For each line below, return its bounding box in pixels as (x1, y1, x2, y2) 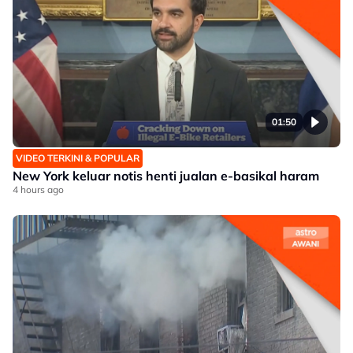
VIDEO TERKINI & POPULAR (16, 152, 139, 164)
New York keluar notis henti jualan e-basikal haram (13, 168, 319, 184)
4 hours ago (13, 184, 64, 195)
